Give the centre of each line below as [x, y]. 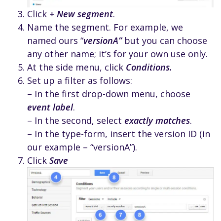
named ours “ [55, 40]
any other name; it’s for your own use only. [117, 54]
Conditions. [149, 67]
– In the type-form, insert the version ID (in [119, 133]
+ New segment [81, 14]
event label [50, 107]
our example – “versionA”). [82, 147]
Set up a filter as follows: [80, 80]
